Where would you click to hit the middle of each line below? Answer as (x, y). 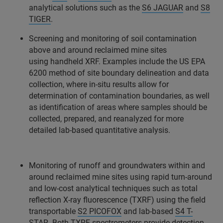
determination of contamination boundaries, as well (119, 96)
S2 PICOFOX (100, 211)
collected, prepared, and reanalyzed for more (106, 118)
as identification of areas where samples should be (118, 107)
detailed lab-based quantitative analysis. (100, 130)
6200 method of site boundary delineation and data (119, 73)
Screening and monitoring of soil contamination (113, 38)
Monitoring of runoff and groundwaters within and (117, 165)
